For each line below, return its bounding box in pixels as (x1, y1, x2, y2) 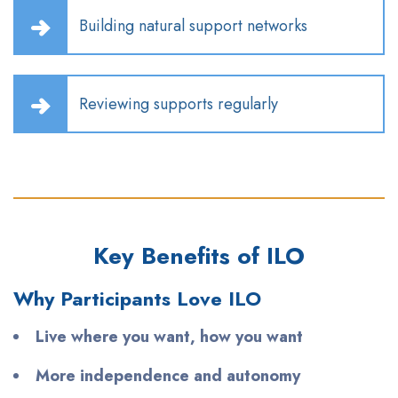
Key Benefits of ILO (93, 238, 305, 273)
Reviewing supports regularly (79, 92, 278, 115)
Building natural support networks (79, 13, 307, 37)
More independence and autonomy (36, 363, 300, 387)
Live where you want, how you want (36, 324, 303, 348)
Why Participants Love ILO (13, 283, 261, 313)
